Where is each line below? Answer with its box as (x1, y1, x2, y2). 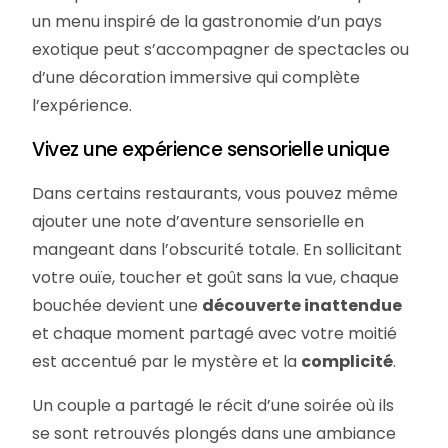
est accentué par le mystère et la (32, 349, 302, 373)
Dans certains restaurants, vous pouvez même (32, 181, 399, 205)
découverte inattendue (202, 293, 403, 317)
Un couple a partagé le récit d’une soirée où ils (32, 393, 395, 417)
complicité (301, 349, 394, 373)
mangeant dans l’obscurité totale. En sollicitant (32, 237, 403, 261)
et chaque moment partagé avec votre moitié (32, 321, 398, 345)
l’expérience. (32, 93, 133, 117)
